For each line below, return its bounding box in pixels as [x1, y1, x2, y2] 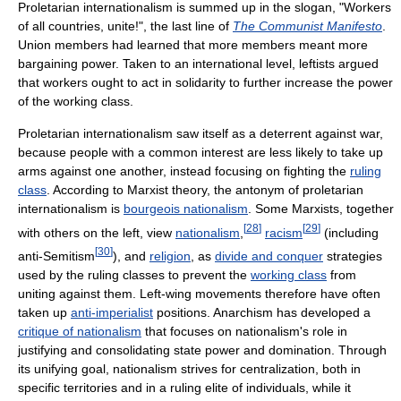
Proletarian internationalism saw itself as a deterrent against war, [18, 125, 383, 141]
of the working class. [18, 93, 133, 108]
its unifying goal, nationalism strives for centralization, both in [18, 362, 361, 377]
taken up [18, 305, 71, 320]
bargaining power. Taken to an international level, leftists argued [18, 55, 379, 71]
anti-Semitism [18, 249, 95, 264]
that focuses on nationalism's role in [141, 324, 347, 339]
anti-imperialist [71, 305, 153, 320]
